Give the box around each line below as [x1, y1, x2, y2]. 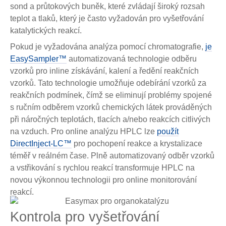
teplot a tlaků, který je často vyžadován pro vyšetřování [10, 14, 204, 23]
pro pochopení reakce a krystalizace [72, 139, 202, 148]
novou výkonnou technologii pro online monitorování [10, 176, 197, 185]
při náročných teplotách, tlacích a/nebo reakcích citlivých [10, 115, 210, 124]
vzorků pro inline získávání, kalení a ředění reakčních [10, 67, 199, 76]
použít [157, 127, 179, 136]
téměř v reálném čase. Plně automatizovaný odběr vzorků [10, 151, 214, 160]
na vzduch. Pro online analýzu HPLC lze [10, 127, 157, 136]
